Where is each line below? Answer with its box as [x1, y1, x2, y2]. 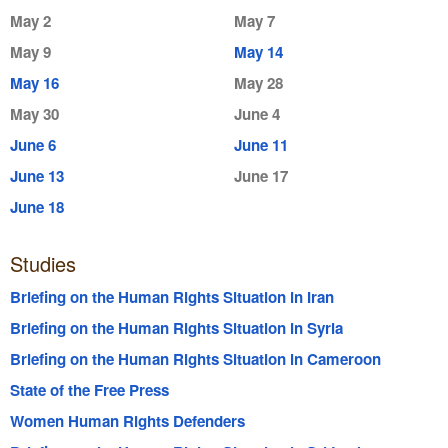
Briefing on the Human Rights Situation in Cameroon [9, 348, 381, 371]
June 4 [233, 103, 280, 126]
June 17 [233, 165, 288, 188]
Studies [9, 249, 76, 279]
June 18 [9, 196, 64, 219]
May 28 [233, 71, 283, 94]
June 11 [233, 134, 288, 157]
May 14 [233, 40, 283, 63]
